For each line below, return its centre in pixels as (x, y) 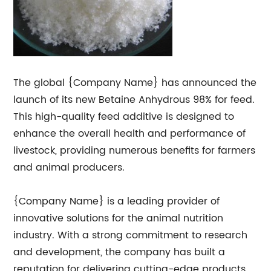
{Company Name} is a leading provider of (117, 201)
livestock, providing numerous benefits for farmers (135, 150)
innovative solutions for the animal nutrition (119, 218)
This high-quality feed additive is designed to (124, 116)
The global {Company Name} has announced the (135, 83)
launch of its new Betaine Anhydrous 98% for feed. (134, 100)
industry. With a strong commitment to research (131, 235)
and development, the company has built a (119, 252)
